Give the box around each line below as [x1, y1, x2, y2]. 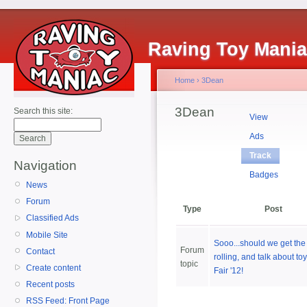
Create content [26, 262, 81, 273]
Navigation [14, 158, 77, 173]
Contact [26, 246, 55, 256]
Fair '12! [214, 266, 243, 275]
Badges [249, 170, 279, 180]
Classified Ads [26, 213, 79, 223]
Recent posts [26, 280, 75, 290]
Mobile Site [26, 230, 68, 240]
